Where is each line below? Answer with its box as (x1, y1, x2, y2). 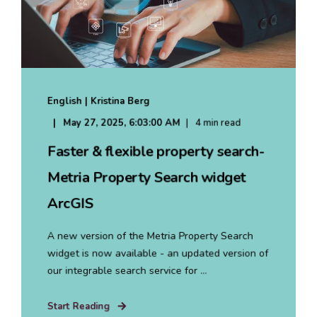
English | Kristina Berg (47, 94, 150, 108)
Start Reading (47, 299, 110, 313)
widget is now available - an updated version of (47, 246, 269, 260)
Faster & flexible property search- (47, 141, 265, 161)
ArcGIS (47, 193, 93, 213)
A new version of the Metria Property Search (47, 229, 253, 243)
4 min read (195, 116, 241, 129)
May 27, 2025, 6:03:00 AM (63, 116, 180, 129)
